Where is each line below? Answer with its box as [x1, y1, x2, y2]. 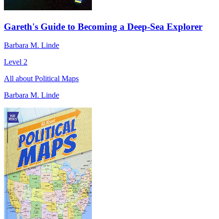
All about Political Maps [4, 74, 79, 83]
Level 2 [4, 58, 27, 66]
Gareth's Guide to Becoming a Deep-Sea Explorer [4, 21, 202, 32]
